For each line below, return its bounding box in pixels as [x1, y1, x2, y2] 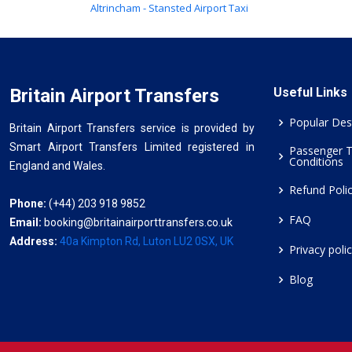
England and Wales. [9, 159, 105, 172]
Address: [9, 235, 60, 247]
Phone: [9, 197, 46, 210]
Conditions [289, 154, 343, 169]
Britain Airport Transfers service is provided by [9, 122, 255, 134]
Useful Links [273, 85, 347, 100]
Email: [9, 216, 44, 229]
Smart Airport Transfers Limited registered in [9, 141, 255, 153]
